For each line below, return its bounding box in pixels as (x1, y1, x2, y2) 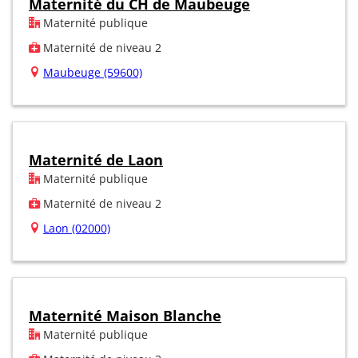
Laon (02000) (43, 220, 110, 236)
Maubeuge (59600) (43, 64, 142, 80)
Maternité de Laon (29, 149, 163, 169)
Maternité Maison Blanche (29, 305, 221, 325)
